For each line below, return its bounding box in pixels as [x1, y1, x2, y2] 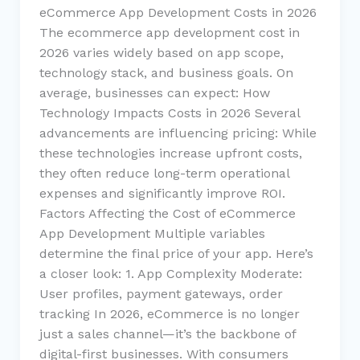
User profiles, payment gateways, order [39, 285, 283, 301]
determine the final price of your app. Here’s [39, 245, 313, 261]
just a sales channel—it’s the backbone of [39, 325, 296, 342]
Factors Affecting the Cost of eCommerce [39, 205, 296, 221]
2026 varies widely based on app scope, [39, 44, 284, 60]
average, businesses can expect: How [39, 84, 270, 100]
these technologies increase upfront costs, [39, 145, 302, 161]
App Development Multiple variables [39, 225, 265, 241]
